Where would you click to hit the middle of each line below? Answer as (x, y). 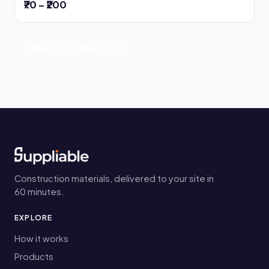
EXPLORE (34, 218)
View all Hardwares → (74, 47)
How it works (41, 239)
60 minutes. (39, 192)
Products (34, 257)
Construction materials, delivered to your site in (114, 179)
